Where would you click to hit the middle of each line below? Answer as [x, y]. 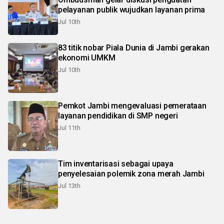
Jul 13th [69, 185]
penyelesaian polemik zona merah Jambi [131, 173]
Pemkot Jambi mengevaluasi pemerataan [132, 105]
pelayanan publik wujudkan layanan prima [132, 9]
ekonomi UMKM [87, 57]
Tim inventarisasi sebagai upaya [116, 163]
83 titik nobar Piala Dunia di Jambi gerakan [134, 47]
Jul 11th [69, 127]
